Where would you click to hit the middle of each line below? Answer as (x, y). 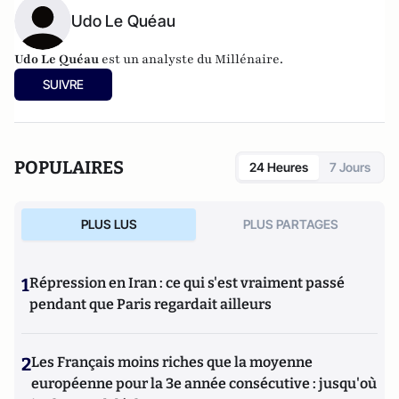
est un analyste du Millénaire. (192, 59)
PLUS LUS (109, 224)
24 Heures (279, 167)
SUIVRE (63, 84)
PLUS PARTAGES (290, 224)
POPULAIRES (69, 167)
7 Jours (350, 167)
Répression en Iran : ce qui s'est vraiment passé (187, 283)
